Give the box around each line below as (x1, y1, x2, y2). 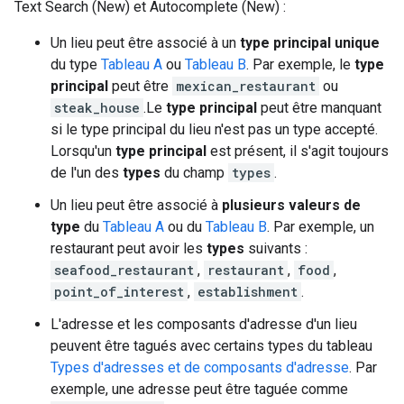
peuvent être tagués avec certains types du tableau (50, 337, 372, 354)
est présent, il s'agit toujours (207, 142, 389, 160)
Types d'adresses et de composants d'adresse (50, 359, 349, 376)
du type (50, 56, 101, 73)
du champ (161, 164, 228, 181)
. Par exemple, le (246, 56, 354, 73)
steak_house (54, 99, 140, 116)
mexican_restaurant (176, 78, 316, 95)
